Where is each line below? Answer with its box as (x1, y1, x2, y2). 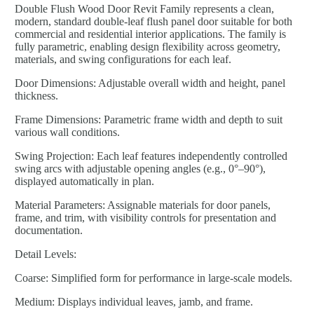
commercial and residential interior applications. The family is (15, 27, 286, 40)
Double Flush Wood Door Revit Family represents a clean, (15, 2, 274, 15)
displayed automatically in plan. (15, 175, 154, 187)
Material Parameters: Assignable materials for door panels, (15, 198, 271, 211)
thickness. (15, 89, 58, 102)
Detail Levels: (15, 247, 76, 260)
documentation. (15, 224, 83, 236)
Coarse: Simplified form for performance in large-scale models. (15, 271, 292, 284)
